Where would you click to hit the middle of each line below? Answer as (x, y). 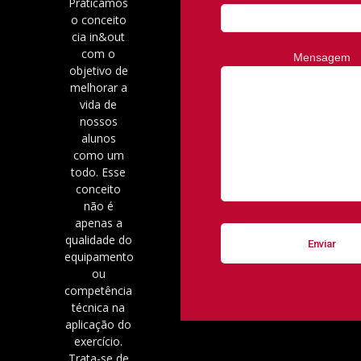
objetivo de (98, 71)
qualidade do (98, 240)
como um (98, 156)
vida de (98, 105)
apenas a (98, 223)
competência (99, 291)
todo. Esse (98, 172)
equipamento (100, 257)
